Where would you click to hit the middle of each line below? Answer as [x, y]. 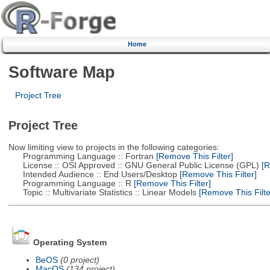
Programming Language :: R [70, 183]
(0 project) [80, 260]
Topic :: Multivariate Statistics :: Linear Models [102, 192]
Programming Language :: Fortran [81, 156]
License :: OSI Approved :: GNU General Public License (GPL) [133, 165]
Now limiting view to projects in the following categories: [114, 147]
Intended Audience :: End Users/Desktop [93, 174]
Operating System [70, 243]
